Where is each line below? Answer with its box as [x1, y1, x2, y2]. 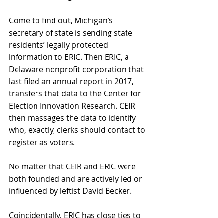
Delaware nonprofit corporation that [9, 63, 145, 74]
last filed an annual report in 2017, [9, 75, 136, 87]
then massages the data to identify [9, 112, 138, 123]
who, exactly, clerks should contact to [9, 124, 147, 135]
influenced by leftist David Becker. [9, 185, 134, 196]
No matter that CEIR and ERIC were [9, 161, 138, 172]
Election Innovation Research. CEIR [9, 100, 137, 111]
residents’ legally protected [9, 39, 110, 50]
